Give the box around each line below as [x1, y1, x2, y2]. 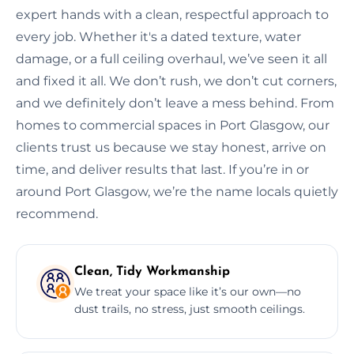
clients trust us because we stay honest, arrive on [16, 139, 326, 155]
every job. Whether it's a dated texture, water [16, 28, 301, 44]
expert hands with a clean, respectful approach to [16, 6, 329, 22]
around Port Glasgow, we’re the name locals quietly [16, 183, 338, 199]
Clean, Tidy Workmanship [74, 265, 230, 278]
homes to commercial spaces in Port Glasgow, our [16, 117, 330, 133]
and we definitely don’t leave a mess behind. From [16, 95, 334, 111]
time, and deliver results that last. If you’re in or [16, 161, 309, 177]
